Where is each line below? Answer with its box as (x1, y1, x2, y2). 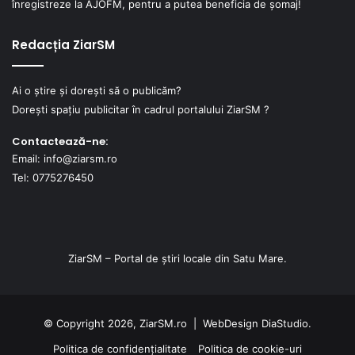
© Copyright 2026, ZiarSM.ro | (44, 316, 203, 330)
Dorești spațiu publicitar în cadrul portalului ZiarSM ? (12, 102, 269, 116)
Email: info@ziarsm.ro (12, 151, 117, 165)
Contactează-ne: (12, 133, 108, 149)
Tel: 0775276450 (12, 170, 94, 184)
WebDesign (203, 316, 258, 330)
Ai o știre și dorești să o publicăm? (12, 83, 181, 97)
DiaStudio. (258, 316, 311, 330)
